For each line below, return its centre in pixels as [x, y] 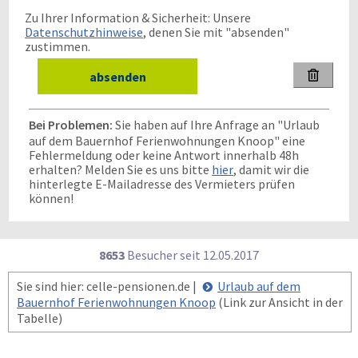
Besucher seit [164, 255]
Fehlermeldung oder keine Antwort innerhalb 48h [164, 155]
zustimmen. [58, 46]
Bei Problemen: [71, 125]
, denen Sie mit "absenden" [216, 32]
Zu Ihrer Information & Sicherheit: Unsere [138, 18]
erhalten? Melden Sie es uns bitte [120, 169]
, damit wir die [271, 169]
